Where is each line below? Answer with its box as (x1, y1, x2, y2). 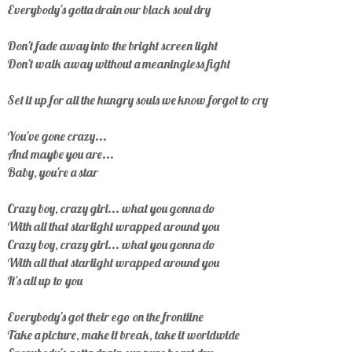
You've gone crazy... (6, 128, 107, 145)
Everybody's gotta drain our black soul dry (6, 2, 211, 18)
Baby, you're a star (6, 164, 98, 181)
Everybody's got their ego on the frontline (6, 309, 203, 325)
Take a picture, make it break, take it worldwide (6, 327, 240, 343)
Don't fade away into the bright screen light (6, 38, 218, 54)
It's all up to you (6, 273, 82, 289)
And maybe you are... (6, 146, 114, 163)
